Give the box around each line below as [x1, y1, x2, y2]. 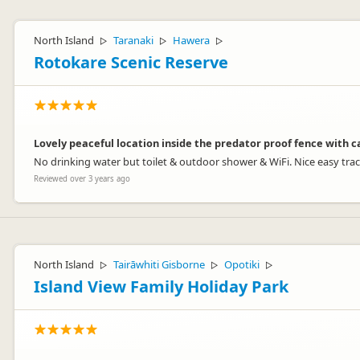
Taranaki [113, 33, 153, 47]
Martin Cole [68, 3, 129, 18]
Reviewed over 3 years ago [34, 174, 130, 184]
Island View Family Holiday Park [34, 276, 288, 297]
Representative [68, 16, 136, 29]
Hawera [173, 33, 210, 47]
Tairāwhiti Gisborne [113, 257, 205, 272]
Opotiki [224, 257, 260, 272]
